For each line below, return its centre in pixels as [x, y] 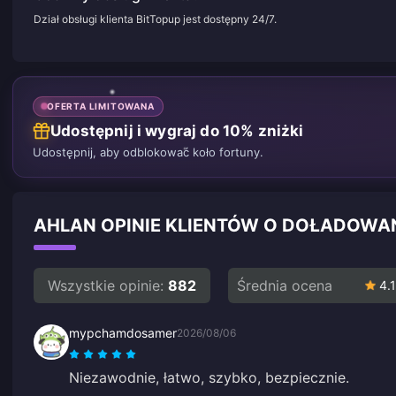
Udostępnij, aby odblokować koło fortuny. [148, 152]
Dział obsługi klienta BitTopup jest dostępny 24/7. [155, 19]
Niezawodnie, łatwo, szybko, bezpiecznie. [209, 377]
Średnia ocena [285, 285]
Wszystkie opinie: [106, 285]
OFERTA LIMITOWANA [101, 106]
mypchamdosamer [123, 332]
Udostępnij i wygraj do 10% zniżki [177, 130]
